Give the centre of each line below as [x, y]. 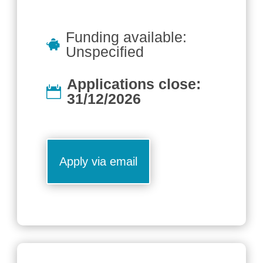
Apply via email [99, 162]
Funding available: [127, 37]
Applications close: [134, 84]
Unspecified [105, 52]
